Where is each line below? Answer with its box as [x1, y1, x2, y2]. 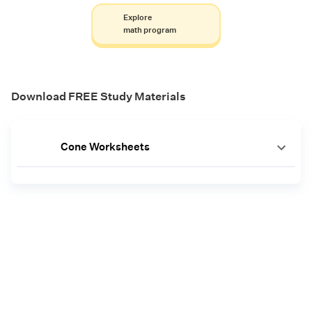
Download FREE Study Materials [11, 90, 186, 104]
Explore [123, 13, 152, 24]
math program [123, 25, 176, 36]
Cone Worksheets [60, 140, 150, 154]
